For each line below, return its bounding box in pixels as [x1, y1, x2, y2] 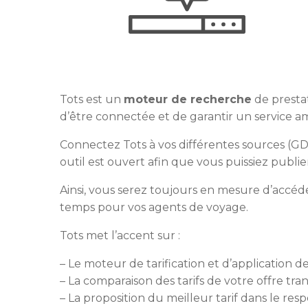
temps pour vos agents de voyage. [60, 201, 248, 214]
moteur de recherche [124, 93, 252, 106]
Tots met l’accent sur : [60, 229, 180, 242]
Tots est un [60, 93, 124, 106]
